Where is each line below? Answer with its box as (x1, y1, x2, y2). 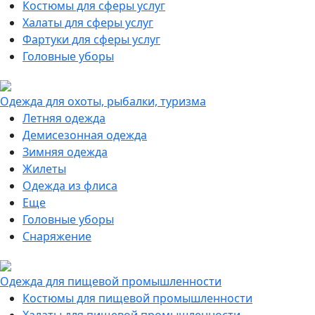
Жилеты (22, 161, 66, 176)
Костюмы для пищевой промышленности (22, 290, 252, 306)
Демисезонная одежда (22, 127, 147, 143)
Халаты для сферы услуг (22, 15, 153, 30)
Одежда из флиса (22, 178, 117, 193)
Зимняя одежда (22, 144, 108, 160)
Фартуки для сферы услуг (22, 32, 160, 47)
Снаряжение (22, 229, 91, 244)
